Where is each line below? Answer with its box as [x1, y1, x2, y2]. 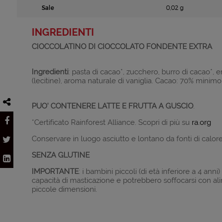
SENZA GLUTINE [31, 150, 90, 159]
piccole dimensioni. [31, 184, 97, 193]
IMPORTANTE [31, 166, 79, 175]
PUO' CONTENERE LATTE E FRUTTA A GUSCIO [31, 101, 193, 110]
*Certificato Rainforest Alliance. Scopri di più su [31, 117, 192, 126]
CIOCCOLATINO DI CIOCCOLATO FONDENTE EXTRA [31, 42, 212, 51]
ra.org [191, 117, 211, 126]
